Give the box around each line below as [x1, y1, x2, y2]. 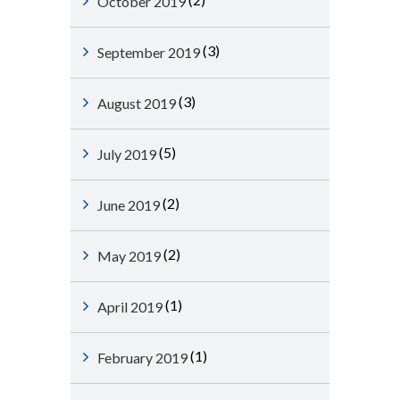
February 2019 [97, 349, 187, 366]
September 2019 [97, 44, 200, 61]
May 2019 [97, 247, 161, 264]
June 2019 [97, 196, 160, 213]
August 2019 [97, 95, 176, 112]
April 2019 [97, 298, 162, 315]
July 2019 [97, 146, 156, 162]
